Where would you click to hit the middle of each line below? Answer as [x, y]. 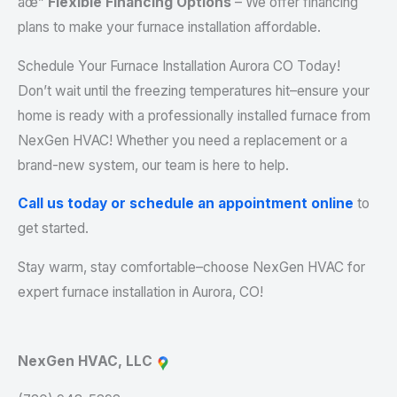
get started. [53, 229]
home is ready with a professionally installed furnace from [194, 115]
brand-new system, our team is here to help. [153, 165]
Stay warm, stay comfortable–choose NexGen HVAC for [191, 267]
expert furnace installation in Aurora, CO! [140, 292]
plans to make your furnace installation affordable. [169, 27]
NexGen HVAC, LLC [85, 362]
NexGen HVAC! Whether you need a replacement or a [183, 140]
